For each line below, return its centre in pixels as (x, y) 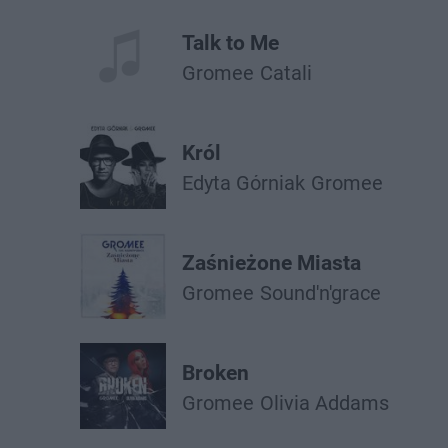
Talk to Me (230, 43)
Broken (215, 373)
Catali (286, 73)
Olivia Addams (324, 403)
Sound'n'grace (320, 293)
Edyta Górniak (243, 183)
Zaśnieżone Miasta (271, 263)
